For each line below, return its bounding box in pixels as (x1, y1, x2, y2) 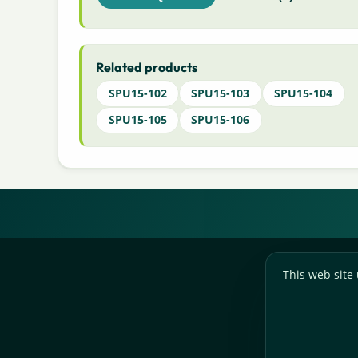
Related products (96, 58, 198, 75)
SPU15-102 (108, 85, 167, 101)
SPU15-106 (191, 112, 250, 128)
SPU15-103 (191, 85, 250, 101)
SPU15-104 (274, 85, 333, 101)
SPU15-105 (108, 112, 167, 128)
